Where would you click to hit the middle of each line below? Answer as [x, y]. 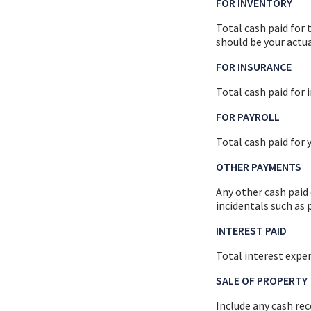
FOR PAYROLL [248, 116]
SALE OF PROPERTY [262, 280]
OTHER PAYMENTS [259, 166]
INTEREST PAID [252, 230]
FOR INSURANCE [254, 66]
